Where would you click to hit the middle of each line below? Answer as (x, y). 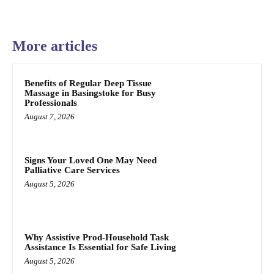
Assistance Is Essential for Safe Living (102, 247)
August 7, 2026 (50, 117)
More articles (55, 46)
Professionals (51, 103)
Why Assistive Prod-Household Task (97, 237)
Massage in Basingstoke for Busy (90, 93)
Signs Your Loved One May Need (91, 161)
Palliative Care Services (72, 170)
